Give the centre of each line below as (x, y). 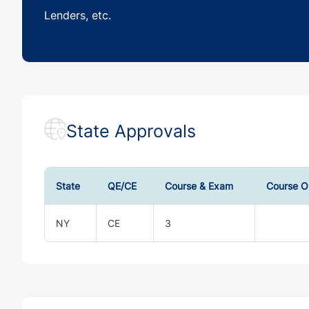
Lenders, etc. (78, 16)
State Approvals (131, 131)
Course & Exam (199, 186)
